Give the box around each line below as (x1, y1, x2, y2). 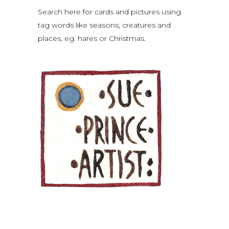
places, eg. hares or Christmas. (38, 34, 146, 43)
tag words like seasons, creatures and (38, 20, 171, 30)
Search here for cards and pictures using (38, 7, 181, 16)
